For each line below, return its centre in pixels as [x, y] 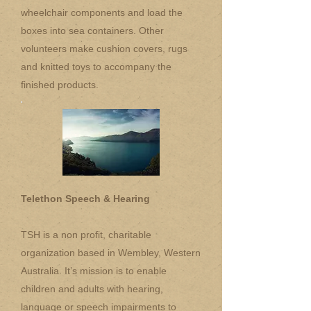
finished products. [60, 85]
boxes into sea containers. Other [92, 31]
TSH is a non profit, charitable [86, 235]
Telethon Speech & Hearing [85, 199]
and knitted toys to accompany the [96, 67]
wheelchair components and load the [102, 12]
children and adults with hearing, [92, 289]
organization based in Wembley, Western [111, 253]
